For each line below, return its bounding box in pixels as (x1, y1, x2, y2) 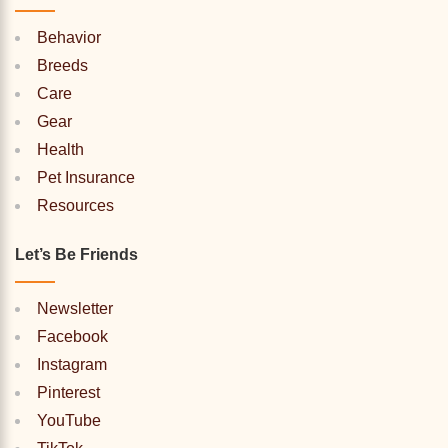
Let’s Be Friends (15, 246, 138, 264)
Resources (37, 197, 114, 215)
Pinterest (37, 384, 100, 402)
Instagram (37, 356, 107, 374)
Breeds (37, 57, 88, 75)
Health (37, 141, 84, 159)
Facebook (37, 328, 108, 346)
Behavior (37, 29, 101, 47)
